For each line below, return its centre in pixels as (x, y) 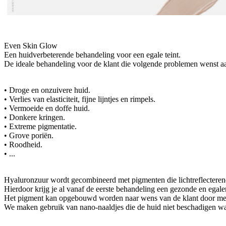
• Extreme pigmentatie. (40, 126)
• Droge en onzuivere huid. (47, 90)
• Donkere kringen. (35, 117)
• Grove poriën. (29, 135)
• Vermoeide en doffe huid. (47, 108)
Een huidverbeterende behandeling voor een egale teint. (92, 54)
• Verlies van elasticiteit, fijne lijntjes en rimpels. (80, 99)
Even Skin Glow (31, 45)
